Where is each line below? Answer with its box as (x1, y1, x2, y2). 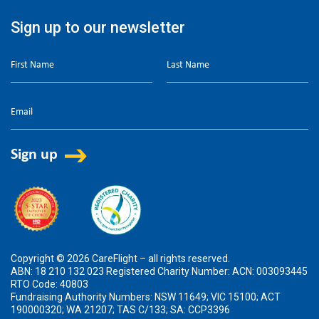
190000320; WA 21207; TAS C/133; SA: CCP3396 (11, 304, 230, 316)
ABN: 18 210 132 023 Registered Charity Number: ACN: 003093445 (11, 266, 308, 278)
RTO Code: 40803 (11, 278, 88, 291)
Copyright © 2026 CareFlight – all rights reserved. (11, 253, 230, 265)
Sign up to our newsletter (11, 18, 185, 36)
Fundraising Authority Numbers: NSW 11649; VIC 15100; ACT (11, 291, 281, 303)
